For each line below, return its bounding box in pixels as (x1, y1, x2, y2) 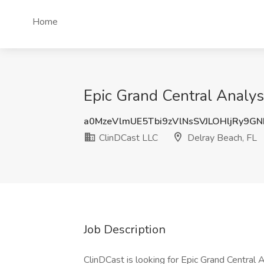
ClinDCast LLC (97, 131, 158, 144)
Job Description (84, 222, 166, 237)
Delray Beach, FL (185, 131, 257, 144)
